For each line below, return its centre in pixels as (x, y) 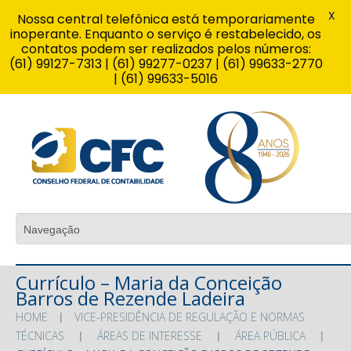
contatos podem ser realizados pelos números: (166, 49)
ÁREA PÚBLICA (270, 335)
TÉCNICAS (40, 335)
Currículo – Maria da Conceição (149, 282)
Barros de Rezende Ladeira (130, 298)
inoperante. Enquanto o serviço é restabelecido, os (166, 34)
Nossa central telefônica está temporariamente (166, 19)
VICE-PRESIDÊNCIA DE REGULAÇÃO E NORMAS (190, 317)
